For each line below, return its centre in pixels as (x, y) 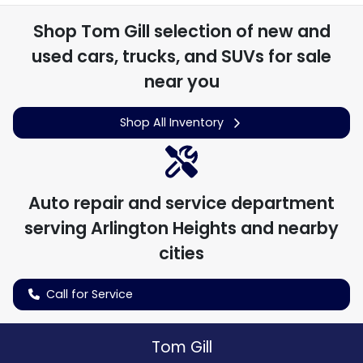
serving (58, 228)
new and (294, 31)
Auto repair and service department (181, 203)
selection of (203, 31)
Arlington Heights (164, 228)
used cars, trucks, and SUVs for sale (181, 56)
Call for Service (90, 295)
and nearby (288, 228)
